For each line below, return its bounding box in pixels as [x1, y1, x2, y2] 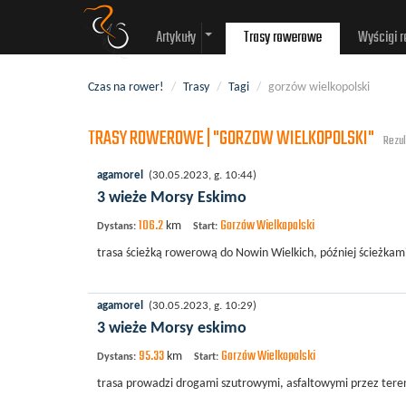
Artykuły [156, 26, 196, 50]
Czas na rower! [88, 81, 164, 94]
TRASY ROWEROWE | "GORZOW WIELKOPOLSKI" [88, 123, 377, 154]
